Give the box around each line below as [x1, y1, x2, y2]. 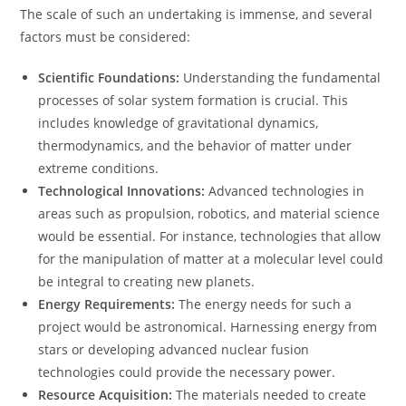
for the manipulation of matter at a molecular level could [38, 250, 384, 267]
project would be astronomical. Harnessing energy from [38, 318, 378, 335]
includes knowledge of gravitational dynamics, [38, 114, 319, 131]
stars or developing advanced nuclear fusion [38, 341, 310, 358]
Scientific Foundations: [38, 69, 180, 86]
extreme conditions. [38, 159, 159, 177]
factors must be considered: [20, 28, 191, 45]
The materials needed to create [172, 386, 367, 403]
